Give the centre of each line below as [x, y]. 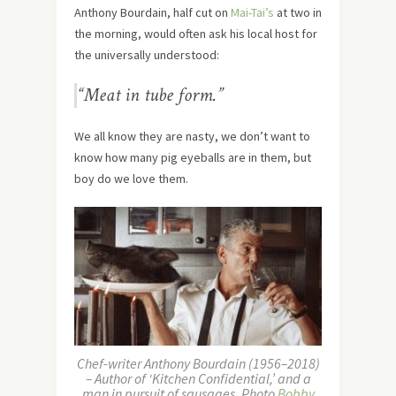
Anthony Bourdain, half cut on [152, 12]
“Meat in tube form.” [150, 95]
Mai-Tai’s [252, 12]
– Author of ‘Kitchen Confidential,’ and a [198, 379]
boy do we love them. [131, 178]
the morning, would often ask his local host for [196, 33]
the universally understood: [147, 54]
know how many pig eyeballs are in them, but [193, 157]
